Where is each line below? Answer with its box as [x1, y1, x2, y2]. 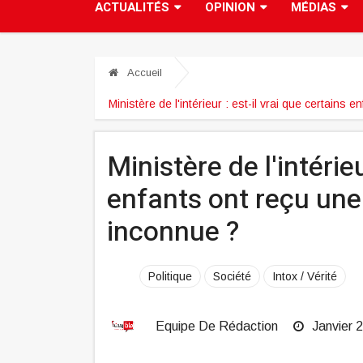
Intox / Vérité [272, 270, 337, 284]
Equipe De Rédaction [156, 319, 278, 334]
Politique [148, 270, 192, 284]
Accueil [125, 66, 162, 79]
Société [213, 270, 251, 284]
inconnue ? [107, 211, 239, 253]
